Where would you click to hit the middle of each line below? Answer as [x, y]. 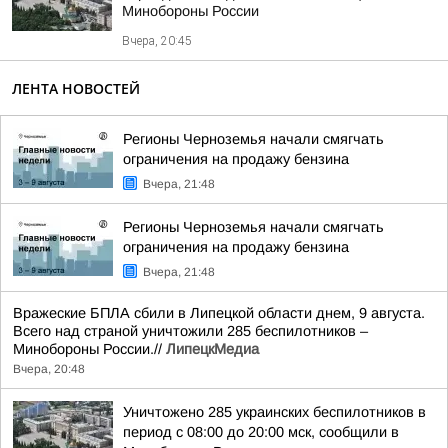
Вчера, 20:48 [49, 369]
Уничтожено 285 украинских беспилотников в [274, 412]
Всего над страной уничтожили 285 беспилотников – [190, 331]
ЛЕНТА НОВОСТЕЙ [76, 88]
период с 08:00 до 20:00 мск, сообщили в [261, 432]
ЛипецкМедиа [212, 349]
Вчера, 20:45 [157, 41]
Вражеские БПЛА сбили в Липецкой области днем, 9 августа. [219, 313]
